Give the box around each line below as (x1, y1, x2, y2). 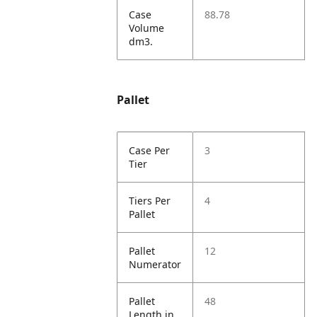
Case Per (129, 144, 171, 157)
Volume (129, 21, 165, 35)
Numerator (129, 258, 182, 271)
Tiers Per (129, 194, 171, 207)
